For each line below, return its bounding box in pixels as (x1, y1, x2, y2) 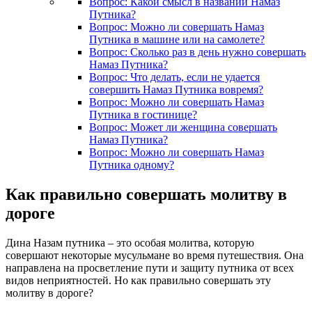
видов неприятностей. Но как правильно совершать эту (6, 274, 271, 286)
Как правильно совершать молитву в (6, 185, 287, 203)
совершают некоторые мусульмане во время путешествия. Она (6, 249, 304, 261)
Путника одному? (89, 158, 174, 171)
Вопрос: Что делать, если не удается (89, 70, 260, 83)
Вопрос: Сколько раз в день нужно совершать (89, 45, 306, 58)
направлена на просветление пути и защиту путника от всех (6, 261, 294, 274)
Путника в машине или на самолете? (89, 33, 265, 45)
